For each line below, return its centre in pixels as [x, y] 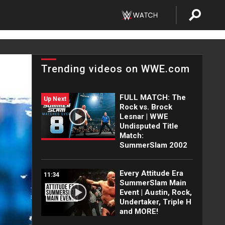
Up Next [55, 99]
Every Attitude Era [151, 173]
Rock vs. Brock [146, 107]
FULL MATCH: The [152, 97]
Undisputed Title [149, 126]
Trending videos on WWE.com [116, 69]
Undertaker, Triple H [155, 202]
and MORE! [139, 211]
